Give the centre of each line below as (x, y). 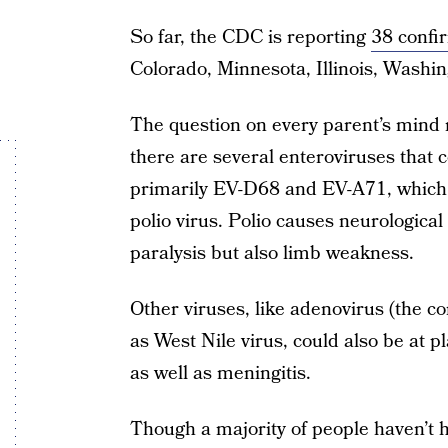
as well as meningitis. (220, 373)
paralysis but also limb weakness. (271, 253)
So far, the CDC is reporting (250, 37)
